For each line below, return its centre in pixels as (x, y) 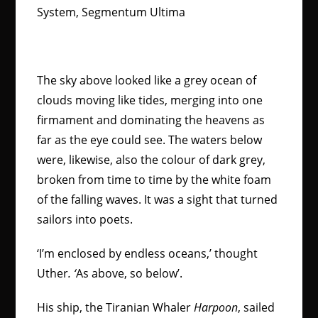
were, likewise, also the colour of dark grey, (152, 160)
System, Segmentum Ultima (111, 12)
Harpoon (215, 307)
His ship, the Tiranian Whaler (114, 307)
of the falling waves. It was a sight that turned (158, 199)
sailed (259, 307)
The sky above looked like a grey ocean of (147, 80)
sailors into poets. (85, 219)
